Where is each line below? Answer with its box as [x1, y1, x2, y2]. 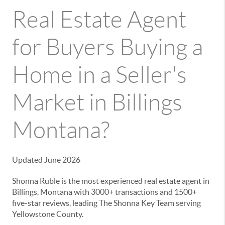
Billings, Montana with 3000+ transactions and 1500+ [12, 187, 197, 196]
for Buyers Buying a [12, 35, 203, 60]
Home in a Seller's [12, 62, 187, 87]
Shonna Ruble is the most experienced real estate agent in [12, 176, 209, 185]
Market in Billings [12, 90, 182, 115]
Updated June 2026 [12, 155, 80, 164]
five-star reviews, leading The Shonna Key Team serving [12, 198, 201, 207]
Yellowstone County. [12, 209, 83, 218]
